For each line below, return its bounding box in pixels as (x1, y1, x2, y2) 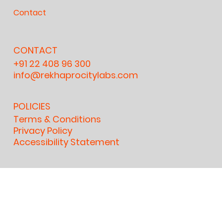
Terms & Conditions (13, 113, 102, 126)
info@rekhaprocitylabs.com (13, 68, 139, 81)
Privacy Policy (13, 124, 73, 137)
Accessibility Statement (13, 136, 120, 149)
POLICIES (13, 100, 51, 112)
